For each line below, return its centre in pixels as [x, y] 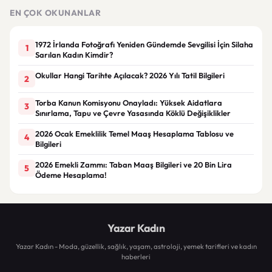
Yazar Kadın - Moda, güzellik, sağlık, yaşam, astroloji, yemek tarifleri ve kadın [136, 246]
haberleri [136, 256]
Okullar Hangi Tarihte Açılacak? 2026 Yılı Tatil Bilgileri [130, 75]
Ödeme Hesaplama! [71, 175]
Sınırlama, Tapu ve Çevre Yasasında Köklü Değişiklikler [133, 113]
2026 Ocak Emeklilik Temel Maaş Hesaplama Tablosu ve [134, 133]
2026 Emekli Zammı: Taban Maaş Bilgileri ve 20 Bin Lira [134, 164]
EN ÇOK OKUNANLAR [55, 12]
